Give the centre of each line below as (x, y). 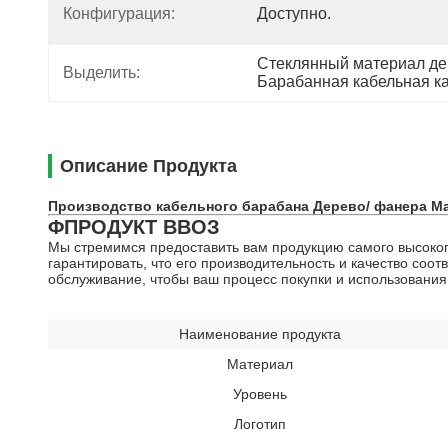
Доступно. (294, 13)
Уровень (259, 394)
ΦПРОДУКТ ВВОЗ (134, 227)
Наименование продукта (259, 334)
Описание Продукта (148, 166)
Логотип (259, 424)
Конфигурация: (119, 13)
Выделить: (101, 72)
